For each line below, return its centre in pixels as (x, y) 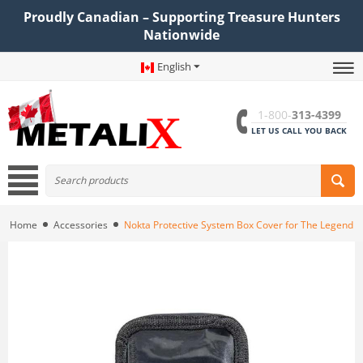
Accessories (81, 224)
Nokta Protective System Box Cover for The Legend (239, 224)
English (174, 67)
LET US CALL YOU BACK (299, 131)
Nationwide (181, 35)
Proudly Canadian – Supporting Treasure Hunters (181, 17)
